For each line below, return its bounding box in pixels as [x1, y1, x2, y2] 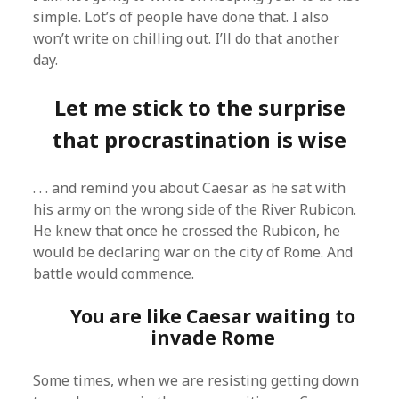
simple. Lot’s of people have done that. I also [33, 7, 330, 27]
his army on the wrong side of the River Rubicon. [33, 199, 357, 219]
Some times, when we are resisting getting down [33, 370, 360, 390]
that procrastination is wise [53, 125, 346, 154]
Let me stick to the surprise [53, 93, 346, 122]
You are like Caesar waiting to [70, 304, 355, 329]
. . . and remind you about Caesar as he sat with [33, 178, 346, 198]
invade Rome [151, 325, 275, 350]
